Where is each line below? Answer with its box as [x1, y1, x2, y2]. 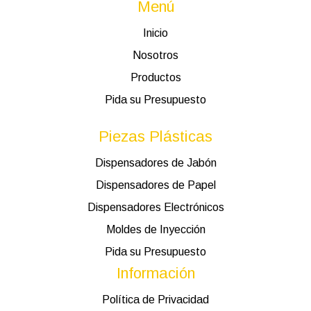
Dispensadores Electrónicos [87, 201, 224, 213]
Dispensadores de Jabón [94, 156, 217, 169]
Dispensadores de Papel [95, 178, 216, 191]
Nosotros [133, 49, 178, 61]
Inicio [143, 26, 168, 39]
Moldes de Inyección [106, 223, 205, 235]
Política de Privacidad [102, 293, 209, 305]
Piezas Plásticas [99, 127, 212, 145]
